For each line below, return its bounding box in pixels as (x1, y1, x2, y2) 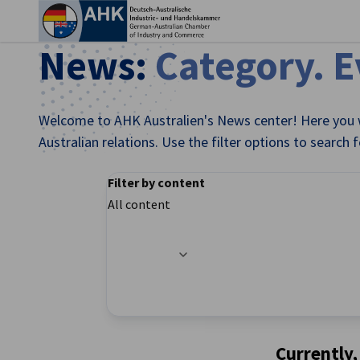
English (197, 259, 239, 275)
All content (108, 196, 170, 212)
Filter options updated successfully (106, 244, 298, 261)
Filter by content (108, 174, 205, 190)
